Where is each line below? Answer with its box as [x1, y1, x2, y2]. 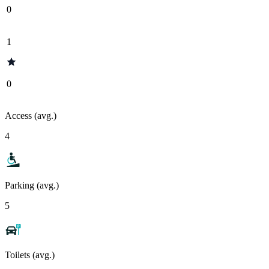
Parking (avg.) [5, 180, 59, 190]
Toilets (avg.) [5, 249, 55, 260]
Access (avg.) [5, 110, 56, 121]
